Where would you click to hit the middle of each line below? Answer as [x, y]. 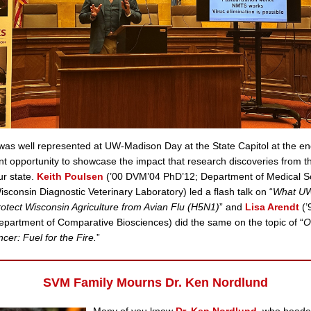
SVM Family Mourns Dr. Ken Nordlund [155, 283]
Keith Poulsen [70, 176]
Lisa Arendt [272, 207]
